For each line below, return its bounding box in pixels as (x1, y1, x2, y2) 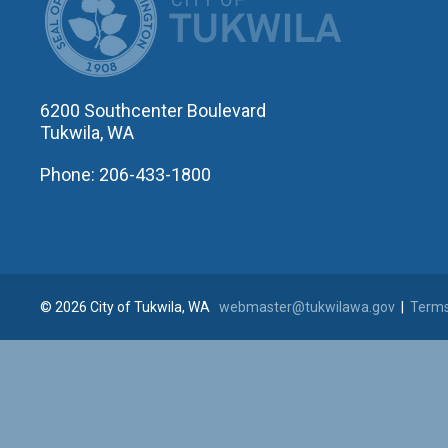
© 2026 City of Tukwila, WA (40, 299, 219, 315)
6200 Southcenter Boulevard (40, 100, 266, 121)
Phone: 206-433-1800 (40, 164, 211, 185)
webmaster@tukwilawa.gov (219, 299, 395, 315)
